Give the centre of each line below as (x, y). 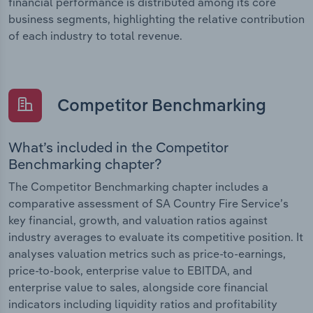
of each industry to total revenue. (95, 36)
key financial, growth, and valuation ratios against (138, 220)
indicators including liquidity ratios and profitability (143, 304)
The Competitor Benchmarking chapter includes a (138, 186)
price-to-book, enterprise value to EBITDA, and (130, 270)
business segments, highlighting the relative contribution (156, 19)
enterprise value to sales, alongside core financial (138, 287)
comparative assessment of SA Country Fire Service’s (148, 203)
